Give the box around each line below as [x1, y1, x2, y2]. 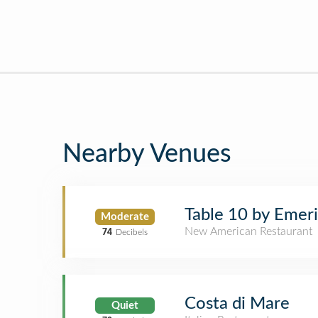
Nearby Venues [62, 141, 231, 167]
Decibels [116, 227, 148, 236]
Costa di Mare [185, 295, 290, 312]
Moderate [101, 211, 149, 222]
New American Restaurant [185, 226, 312, 237]
